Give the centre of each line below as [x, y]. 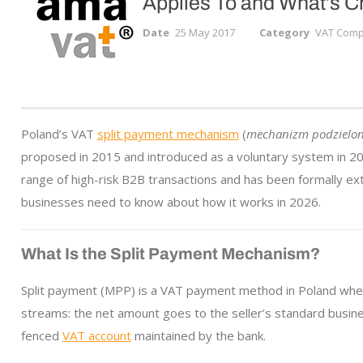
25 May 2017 [205, 32]
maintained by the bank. [198, 335]
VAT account [96, 335]
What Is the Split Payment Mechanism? [170, 254]
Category [284, 32]
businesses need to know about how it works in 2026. [171, 202]
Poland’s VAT [59, 134]
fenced [41, 335]
